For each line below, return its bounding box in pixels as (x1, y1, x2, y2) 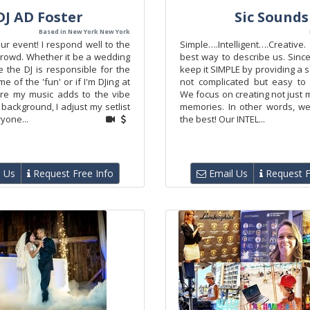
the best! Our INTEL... (180, 113, 265, 125)
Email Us (206, 167, 248, 180)
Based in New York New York (39, 27, 130, 36)
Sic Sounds (234, 8, 309, 26)
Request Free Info (30, 167, 113, 180)
